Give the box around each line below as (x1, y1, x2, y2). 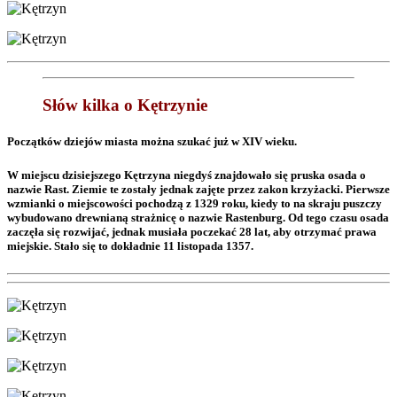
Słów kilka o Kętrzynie (43, 95, 207, 114)
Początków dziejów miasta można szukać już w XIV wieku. (7, 134, 297, 148)
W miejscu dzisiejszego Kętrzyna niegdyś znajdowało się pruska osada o (7, 168, 366, 183)
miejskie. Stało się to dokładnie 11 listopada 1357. (7, 239, 253, 253)
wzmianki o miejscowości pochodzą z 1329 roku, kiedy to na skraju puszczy (7, 197, 382, 211)
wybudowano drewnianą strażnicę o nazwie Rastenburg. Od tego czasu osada (7, 211, 389, 225)
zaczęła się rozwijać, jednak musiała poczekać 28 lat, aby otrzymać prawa (7, 225, 377, 239)
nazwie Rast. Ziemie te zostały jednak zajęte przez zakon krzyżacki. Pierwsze (7, 183, 390, 197)
